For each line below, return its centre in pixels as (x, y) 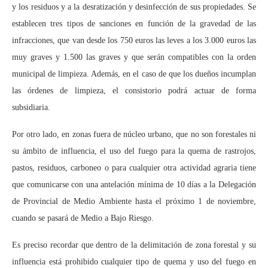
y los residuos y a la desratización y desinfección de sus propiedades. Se (134, 7)
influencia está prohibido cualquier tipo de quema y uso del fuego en (134, 261)
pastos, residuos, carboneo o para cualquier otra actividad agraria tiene (134, 167)
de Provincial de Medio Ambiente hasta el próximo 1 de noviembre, (134, 201)
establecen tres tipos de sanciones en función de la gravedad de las (134, 23)
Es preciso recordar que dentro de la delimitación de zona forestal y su (134, 245)
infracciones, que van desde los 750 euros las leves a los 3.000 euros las (134, 40)
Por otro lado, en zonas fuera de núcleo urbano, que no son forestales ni (134, 134)
